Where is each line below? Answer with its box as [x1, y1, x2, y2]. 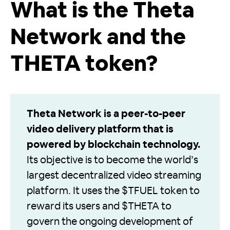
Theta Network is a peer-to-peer [27, 109, 185, 120]
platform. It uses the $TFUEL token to [27, 186, 200, 197]
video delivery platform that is [27, 124, 174, 135]
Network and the [10, 27, 186, 49]
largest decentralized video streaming [27, 170, 201, 181]
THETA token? [10, 53, 158, 75]
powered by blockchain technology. [27, 140, 200, 150]
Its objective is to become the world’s [27, 155, 198, 166]
